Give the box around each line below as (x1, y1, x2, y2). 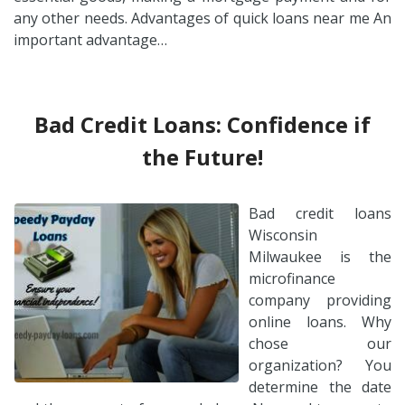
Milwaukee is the (249, 246, 391, 267)
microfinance (249, 268, 335, 288)
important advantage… (14, 29, 167, 50)
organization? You (249, 354, 391, 375)
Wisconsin (249, 224, 317, 245)
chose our (249, 333, 391, 353)
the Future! (142, 141, 263, 172)
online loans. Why (249, 311, 391, 332)
